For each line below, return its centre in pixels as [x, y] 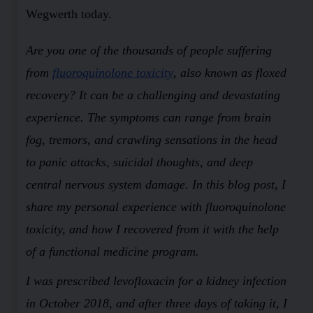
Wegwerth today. [68, 14]
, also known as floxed [230, 72]
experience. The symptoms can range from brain [148, 117]
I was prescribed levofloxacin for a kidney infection [156, 281]
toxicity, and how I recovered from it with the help [152, 229]
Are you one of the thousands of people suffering [148, 50]
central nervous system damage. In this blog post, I [155, 184]
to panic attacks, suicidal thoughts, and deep [139, 162]
